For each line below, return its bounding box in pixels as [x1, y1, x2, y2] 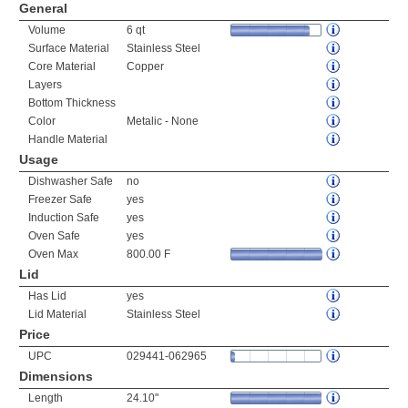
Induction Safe [28, 211, 99, 224]
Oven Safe [28, 229, 80, 242]
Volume [28, 24, 66, 36]
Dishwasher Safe [28, 175, 113, 188]
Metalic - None [127, 115, 199, 127]
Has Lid [28, 290, 66, 302]
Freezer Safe [28, 193, 92, 206]
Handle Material [28, 133, 107, 146]
